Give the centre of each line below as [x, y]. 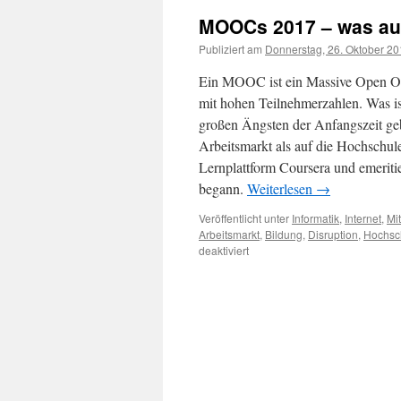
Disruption [333, 234]
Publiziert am [230, 49]
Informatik [316, 218]
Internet [363, 218]
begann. [223, 188]
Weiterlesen [282, 188]
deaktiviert [224, 250]
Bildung [284, 234]
